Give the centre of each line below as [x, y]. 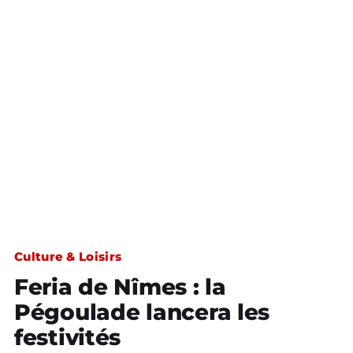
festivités [68, 337]
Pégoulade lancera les [142, 312]
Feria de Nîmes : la [120, 287]
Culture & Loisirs [68, 256]
